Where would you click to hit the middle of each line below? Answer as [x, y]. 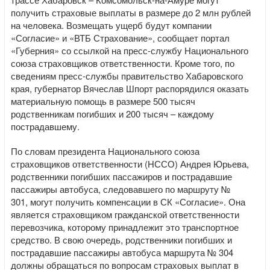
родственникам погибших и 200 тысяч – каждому [112, 114]
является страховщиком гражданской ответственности [125, 214]
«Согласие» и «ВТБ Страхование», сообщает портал [120, 38]
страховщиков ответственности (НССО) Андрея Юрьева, [130, 164]
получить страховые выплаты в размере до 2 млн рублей [131, 12]
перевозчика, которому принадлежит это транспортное [125, 227]
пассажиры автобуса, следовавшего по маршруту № [121, 189]
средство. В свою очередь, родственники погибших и [121, 240]
